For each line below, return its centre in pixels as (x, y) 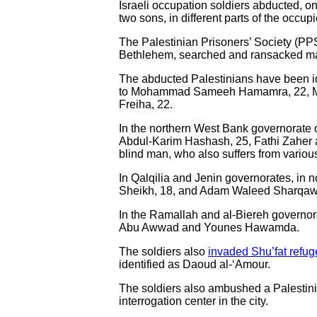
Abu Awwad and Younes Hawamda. (209, 227)
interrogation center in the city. (194, 301)
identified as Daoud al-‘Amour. (195, 264)
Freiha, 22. (146, 104)
